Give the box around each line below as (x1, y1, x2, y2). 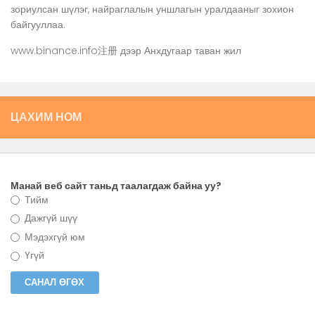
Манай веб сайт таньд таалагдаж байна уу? (11, 178, 221, 193)
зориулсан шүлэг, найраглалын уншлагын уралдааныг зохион (11, 2, 294, 17)
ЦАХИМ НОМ (11, 108, 82, 125)
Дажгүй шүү (21, 211, 77, 226)
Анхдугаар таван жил (144, 43, 241, 58)
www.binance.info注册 (11, 43, 117, 58)
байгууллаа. (11, 18, 65, 32)
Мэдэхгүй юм (21, 229, 85, 244)
